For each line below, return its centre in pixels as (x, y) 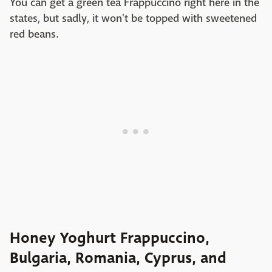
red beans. (34, 35)
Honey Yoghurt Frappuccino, (110, 238)
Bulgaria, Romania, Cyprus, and (118, 258)
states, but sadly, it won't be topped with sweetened (133, 19)
